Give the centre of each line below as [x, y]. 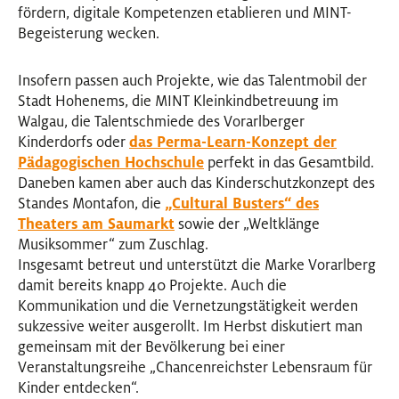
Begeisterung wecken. [89, 33]
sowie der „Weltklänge [247, 224]
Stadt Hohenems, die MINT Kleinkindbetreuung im [178, 101]
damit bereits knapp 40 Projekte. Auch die [152, 285]
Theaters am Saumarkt [96, 224]
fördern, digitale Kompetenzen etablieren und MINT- [185, 13]
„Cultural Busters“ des [242, 204]
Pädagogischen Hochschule [111, 163]
